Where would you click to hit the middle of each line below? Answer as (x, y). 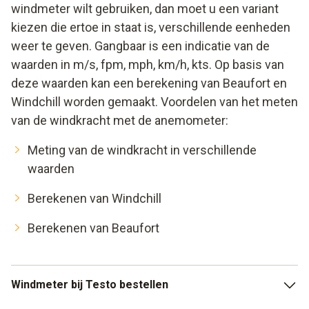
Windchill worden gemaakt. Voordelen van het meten (154, 102)
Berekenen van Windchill (94, 199)
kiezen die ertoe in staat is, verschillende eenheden (151, 28)
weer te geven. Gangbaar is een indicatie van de (140, 46)
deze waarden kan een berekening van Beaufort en (149, 83)
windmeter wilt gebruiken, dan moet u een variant (145, 9)
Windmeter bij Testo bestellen (90, 285)
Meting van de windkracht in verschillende (142, 150)
